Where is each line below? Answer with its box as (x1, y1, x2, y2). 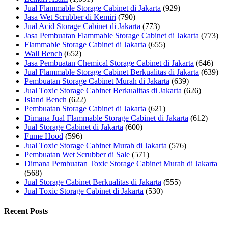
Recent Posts (4, 207, 48, 216)
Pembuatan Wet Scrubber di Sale (24, 150, 130, 159)
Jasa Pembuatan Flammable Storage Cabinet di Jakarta (24, 31, 199, 40)
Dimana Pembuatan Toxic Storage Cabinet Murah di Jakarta (24, 159, 217, 168)
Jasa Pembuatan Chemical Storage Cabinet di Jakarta (24, 59, 194, 68)
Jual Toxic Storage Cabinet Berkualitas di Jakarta (24, 86, 182, 95)
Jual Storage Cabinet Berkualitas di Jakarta (24, 178, 161, 187)
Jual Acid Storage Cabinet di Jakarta (24, 22, 140, 31)
